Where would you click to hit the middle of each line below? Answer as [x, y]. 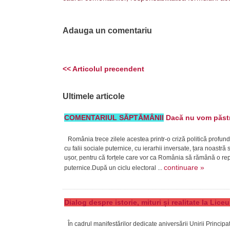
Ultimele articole [94, 96]
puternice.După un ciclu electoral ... [114, 168]
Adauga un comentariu [107, 31]
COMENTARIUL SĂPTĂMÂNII [114, 118]
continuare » [184, 167]
